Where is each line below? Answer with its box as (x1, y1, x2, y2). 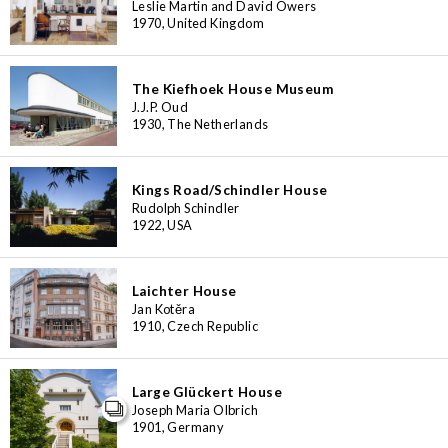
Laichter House (132, 282, 237, 299)
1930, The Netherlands (132, 115, 269, 132)
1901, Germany (132, 418, 225, 435)
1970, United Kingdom (132, 14, 264, 31)
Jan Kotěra (132, 300, 195, 317)
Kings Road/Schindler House (132, 181, 328, 198)
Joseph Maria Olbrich (132, 401, 258, 418)
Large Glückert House (132, 383, 282, 400)
